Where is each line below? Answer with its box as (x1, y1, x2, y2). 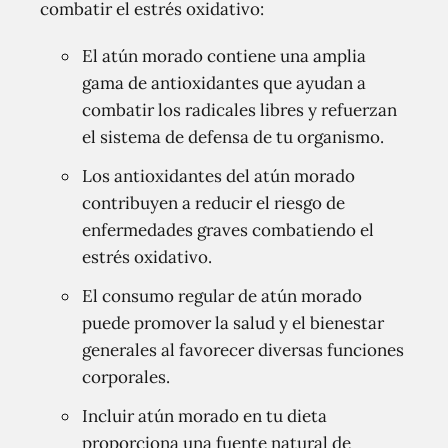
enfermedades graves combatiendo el (82, 219, 374, 242)
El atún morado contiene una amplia (82, 45, 366, 68)
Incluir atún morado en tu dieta (82, 405, 327, 428)
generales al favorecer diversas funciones (82, 339, 404, 362)
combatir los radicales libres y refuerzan (82, 99, 397, 122)
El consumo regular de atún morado (82, 285, 362, 308)
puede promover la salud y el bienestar (82, 312, 384, 335)
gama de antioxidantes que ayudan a (82, 72, 366, 95)
